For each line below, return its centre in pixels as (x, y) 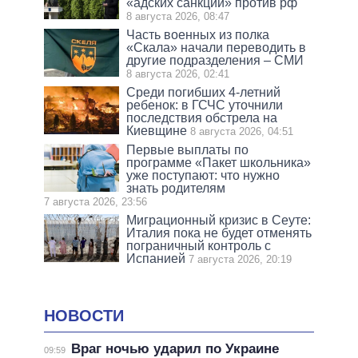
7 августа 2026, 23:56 (95, 202)
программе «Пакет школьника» (219, 163)
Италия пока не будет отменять (219, 233)
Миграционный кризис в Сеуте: (219, 221)
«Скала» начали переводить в (217, 48)
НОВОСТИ (84, 316)
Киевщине (157, 131)
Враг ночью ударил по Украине (175, 348)
